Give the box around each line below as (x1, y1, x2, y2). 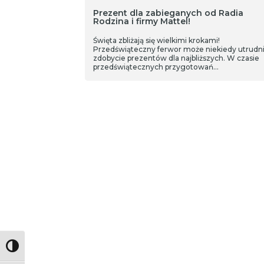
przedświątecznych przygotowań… (93, 62, 219, 71)
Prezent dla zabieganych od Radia (93, 8, 243, 18)
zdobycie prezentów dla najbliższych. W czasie (93, 54, 259, 62)
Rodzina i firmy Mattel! (93, 16, 190, 27)
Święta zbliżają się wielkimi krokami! (93, 36, 220, 45)
